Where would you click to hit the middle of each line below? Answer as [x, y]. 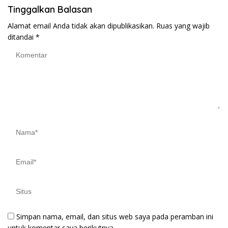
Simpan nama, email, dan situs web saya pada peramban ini [115, 216]
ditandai [22, 37]
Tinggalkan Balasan [50, 9]
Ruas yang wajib [183, 25]
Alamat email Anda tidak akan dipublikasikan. [81, 25]
